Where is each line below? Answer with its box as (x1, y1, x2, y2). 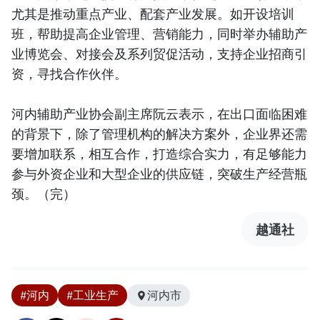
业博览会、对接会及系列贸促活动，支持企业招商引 (11, 45, 307, 63)
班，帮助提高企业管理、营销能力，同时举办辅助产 (11, 25, 307, 43)
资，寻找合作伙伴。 (11, 65, 127, 83)
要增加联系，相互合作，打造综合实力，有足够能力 (11, 145, 307, 163)
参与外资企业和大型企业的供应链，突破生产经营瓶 (11, 165, 307, 183)
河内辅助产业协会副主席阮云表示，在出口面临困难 (11, 105, 307, 123)
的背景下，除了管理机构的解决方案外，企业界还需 (11, 125, 307, 143)
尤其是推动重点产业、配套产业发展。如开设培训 (11, 5, 294, 23)
